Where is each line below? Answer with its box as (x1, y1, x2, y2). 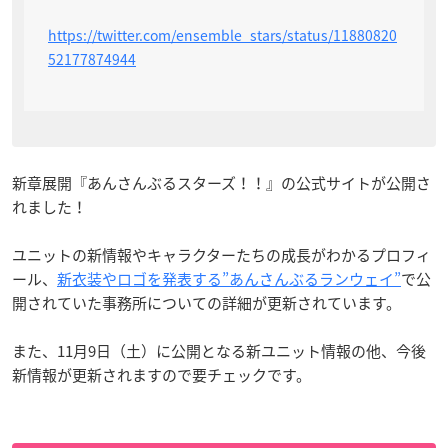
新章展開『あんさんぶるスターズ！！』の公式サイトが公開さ (12, 171, 431, 194)
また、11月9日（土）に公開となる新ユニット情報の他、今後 (12, 339, 426, 362)
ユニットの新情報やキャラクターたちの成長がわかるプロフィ (12, 243, 431, 266)
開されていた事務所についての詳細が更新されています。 (12, 291, 401, 314)
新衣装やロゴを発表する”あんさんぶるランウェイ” (57, 267, 401, 290)
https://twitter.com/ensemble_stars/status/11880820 (48, 24, 397, 45)
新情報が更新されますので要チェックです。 (12, 363, 311, 386)
